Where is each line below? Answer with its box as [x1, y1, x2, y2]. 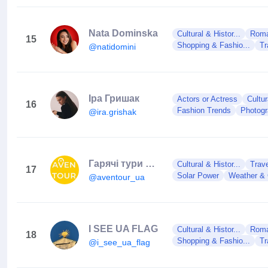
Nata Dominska [89, 28, 158, 38]
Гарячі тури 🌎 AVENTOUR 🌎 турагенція [145, 158, 155, 169]
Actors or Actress [177, 95, 237, 103]
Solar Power [177, 171, 219, 180]
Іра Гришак [89, 93, 139, 103]
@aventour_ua [89, 172, 145, 182]
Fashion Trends [177, 106, 231, 115]
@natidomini [89, 41, 136, 51]
